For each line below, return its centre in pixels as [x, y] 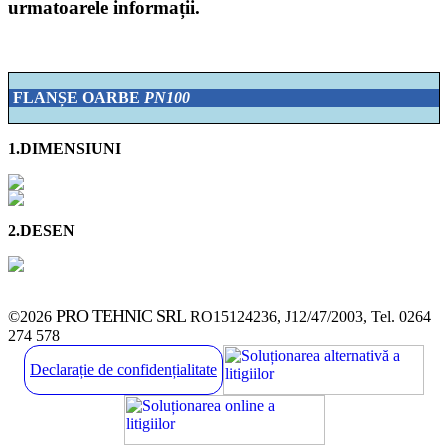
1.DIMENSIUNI [64, 148]
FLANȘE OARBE [76, 97]
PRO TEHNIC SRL [121, 315]
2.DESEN [41, 230]
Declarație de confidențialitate [123, 369]
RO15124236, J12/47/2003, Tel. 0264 [308, 316]
